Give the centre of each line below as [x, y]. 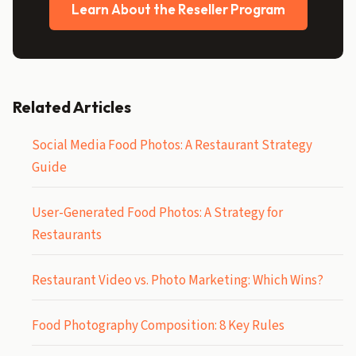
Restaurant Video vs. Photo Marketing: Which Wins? [178, 281]
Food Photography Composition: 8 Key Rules [158, 326]
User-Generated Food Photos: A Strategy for [157, 213]
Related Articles [72, 107]
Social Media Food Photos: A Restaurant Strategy [172, 145]
